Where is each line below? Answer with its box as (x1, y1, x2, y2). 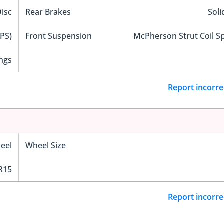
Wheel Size (25, 140, 66, 151)
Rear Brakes (25, 6, 71, 17)
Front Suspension (25, 30, 92, 41)
